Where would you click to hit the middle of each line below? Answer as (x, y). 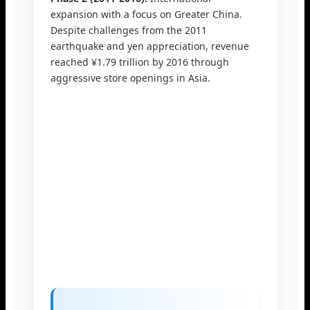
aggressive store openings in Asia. (130, 78)
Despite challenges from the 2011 (129, 30)
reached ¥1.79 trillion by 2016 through (140, 62)
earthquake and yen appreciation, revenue (150, 46)
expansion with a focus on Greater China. (146, 15)
